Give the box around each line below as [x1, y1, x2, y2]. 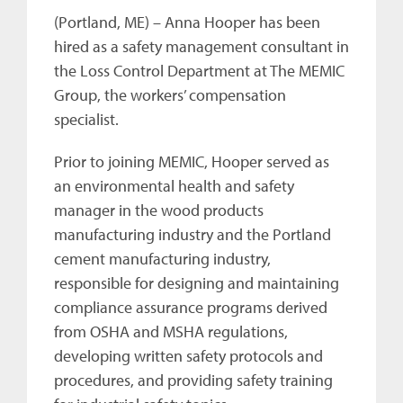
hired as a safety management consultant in [54, 35, 349, 57]
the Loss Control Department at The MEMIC [54, 59, 345, 81]
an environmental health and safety [54, 175, 294, 196]
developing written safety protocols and [54, 345, 323, 366]
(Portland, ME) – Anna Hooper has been [54, 11, 320, 32]
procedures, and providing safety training [54, 369, 333, 390]
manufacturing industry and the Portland [54, 223, 331, 245]
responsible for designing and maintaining [54, 272, 339, 293]
